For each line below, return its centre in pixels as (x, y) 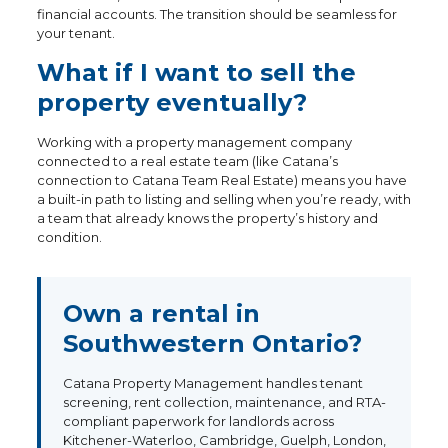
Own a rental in (161, 313)
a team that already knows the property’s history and (207, 218)
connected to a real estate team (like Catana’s (187, 161)
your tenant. (75, 33)
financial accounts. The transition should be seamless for (216, 14)
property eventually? (171, 102)
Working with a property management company (194, 142)
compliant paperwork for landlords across (198, 421)
